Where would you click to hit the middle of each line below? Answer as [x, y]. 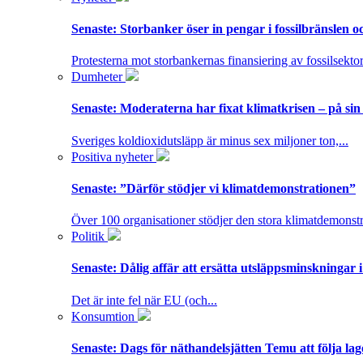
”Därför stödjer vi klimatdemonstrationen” [236, 188]
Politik [90, 237]
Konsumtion [105, 316]
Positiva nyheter [114, 156]
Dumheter [98, 77]
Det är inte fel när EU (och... [144, 300]
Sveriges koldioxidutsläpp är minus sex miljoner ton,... [210, 140]
